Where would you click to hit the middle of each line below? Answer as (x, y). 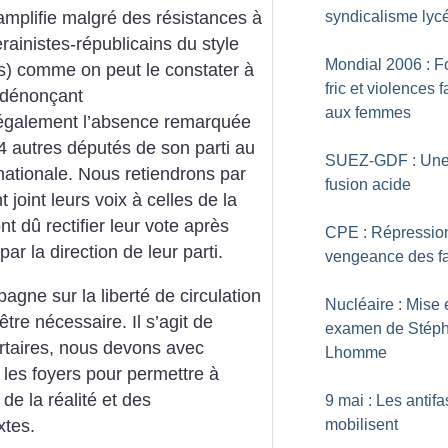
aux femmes (368, 112)
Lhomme (356, 352)
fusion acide (368, 184)
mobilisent (361, 424)
